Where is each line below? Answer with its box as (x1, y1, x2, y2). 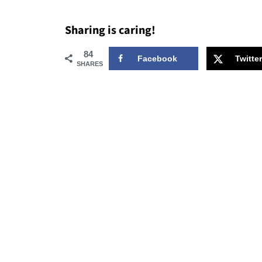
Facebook (137, 54, 177, 63)
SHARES (77, 60, 103, 67)
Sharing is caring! (65, 22, 156, 39)
